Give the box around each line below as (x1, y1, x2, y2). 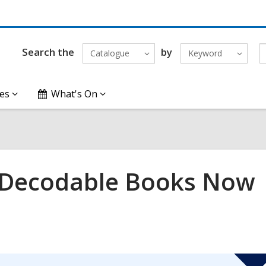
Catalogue (90, 47, 129, 59)
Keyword (188, 47, 222, 59)
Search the (21, 45, 74, 59)
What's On (51, 87, 98, 100)
